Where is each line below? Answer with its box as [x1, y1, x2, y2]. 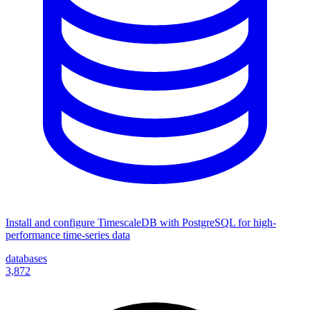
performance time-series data [6, 228, 130, 241]
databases [6, 252, 47, 264]
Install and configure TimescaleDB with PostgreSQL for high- [6, 216, 276, 228]
